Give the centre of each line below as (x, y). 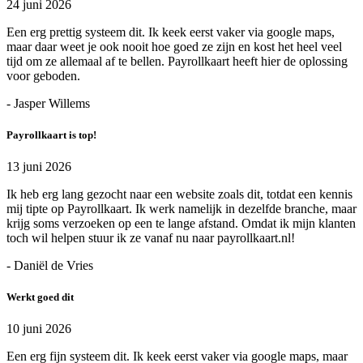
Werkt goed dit (40, 297)
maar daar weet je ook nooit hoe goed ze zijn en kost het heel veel (174, 46)
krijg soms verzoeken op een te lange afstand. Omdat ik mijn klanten (181, 224)
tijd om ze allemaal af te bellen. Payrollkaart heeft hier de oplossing (177, 61)
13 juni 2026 (39, 167)
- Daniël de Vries (50, 266)
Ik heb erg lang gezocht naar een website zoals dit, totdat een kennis (179, 194)
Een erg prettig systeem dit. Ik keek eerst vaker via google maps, (171, 32)
